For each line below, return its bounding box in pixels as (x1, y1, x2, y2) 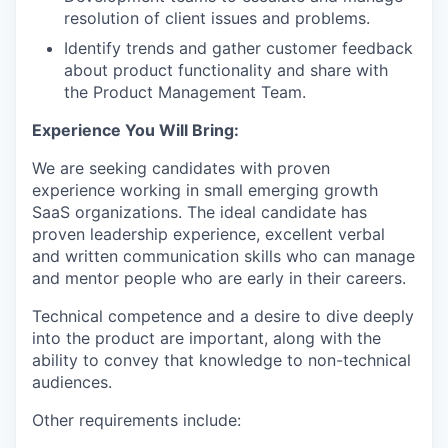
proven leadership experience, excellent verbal (32, 224, 385, 244)
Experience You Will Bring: (32, 120, 239, 140)
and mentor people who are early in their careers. (32, 268, 406, 288)
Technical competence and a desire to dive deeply (32, 306, 414, 326)
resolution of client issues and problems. (64, 8, 370, 28)
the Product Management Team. (64, 82, 306, 102)
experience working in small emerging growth (32, 180, 378, 200)
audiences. (32, 372, 112, 392)
